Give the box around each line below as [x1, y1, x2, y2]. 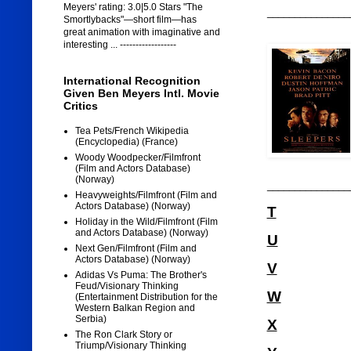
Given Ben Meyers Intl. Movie [63, 87, 219, 100]
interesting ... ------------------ [63, 39, 176, 51]
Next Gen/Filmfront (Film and [74, 243, 197, 255]
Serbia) [74, 313, 107, 325]
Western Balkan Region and [74, 302, 195, 314]
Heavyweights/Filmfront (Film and [74, 190, 217, 201]
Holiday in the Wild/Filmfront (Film [74, 216, 218, 228]
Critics [63, 100, 98, 113]
